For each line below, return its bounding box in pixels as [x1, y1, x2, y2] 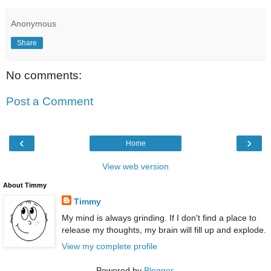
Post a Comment [6, 95, 93, 108]
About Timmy [3, 181, 47, 189]
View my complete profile [61, 241, 157, 252]
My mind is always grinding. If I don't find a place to [61, 212, 256, 223]
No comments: [6, 68, 82, 82]
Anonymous [11, 18, 56, 28]
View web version [102, 161, 169, 171]
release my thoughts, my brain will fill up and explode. [61, 224, 266, 235]
